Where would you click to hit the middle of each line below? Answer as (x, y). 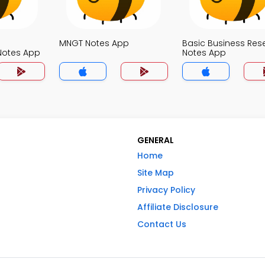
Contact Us (162, 224)
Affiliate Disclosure (178, 207)
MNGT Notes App (94, 43)
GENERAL (156, 140)
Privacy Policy (166, 190)
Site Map (156, 173)
